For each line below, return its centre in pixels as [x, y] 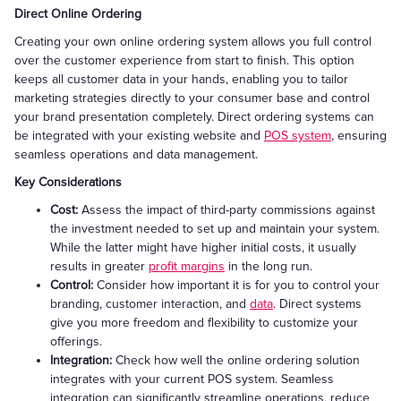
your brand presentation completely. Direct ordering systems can [194, 117]
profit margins [187, 266]
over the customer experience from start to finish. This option [184, 60]
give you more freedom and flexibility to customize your [204, 323]
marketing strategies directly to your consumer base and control [192, 98]
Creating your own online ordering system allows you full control [193, 42]
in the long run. [269, 266]
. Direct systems [317, 304]
